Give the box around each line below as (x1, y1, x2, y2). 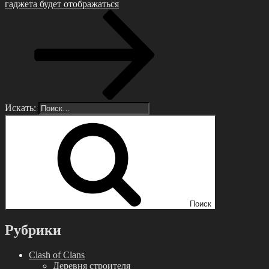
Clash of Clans (29, 250, 85, 261)
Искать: (5, 102, 36, 113)
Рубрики (5, 222, 61, 238)
